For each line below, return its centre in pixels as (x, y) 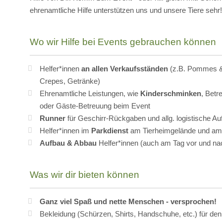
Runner (53, 118)
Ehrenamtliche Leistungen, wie (90, 93)
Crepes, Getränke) (70, 81)
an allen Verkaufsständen (125, 69)
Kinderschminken (171, 93)
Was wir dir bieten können (84, 175)
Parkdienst (110, 131)
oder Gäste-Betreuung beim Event (95, 106)
